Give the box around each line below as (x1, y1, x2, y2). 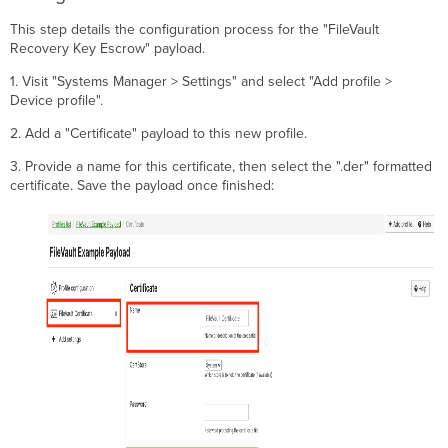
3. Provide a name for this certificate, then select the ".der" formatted (10, 158, 433, 176)
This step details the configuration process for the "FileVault (10, 21, 380, 39)
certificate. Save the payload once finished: (10, 177, 275, 195)
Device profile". (10, 92, 104, 110)
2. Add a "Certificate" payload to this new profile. (10, 125, 308, 143)
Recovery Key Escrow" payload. (10, 40, 206, 58)
